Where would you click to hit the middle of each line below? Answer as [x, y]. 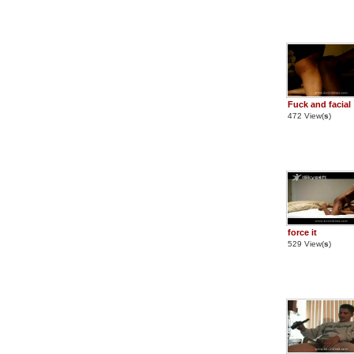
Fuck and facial [319, 104]
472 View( [306, 116]
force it [302, 232]
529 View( [306, 244]
